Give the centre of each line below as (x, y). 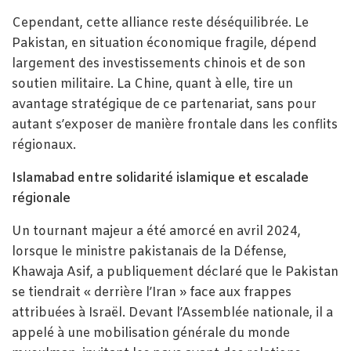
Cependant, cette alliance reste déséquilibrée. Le (160, 24)
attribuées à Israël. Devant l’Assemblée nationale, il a (172, 313)
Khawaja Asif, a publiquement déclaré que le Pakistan (175, 273)
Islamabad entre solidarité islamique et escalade (160, 179)
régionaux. (44, 146)
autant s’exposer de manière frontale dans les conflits (175, 125)
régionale (41, 199)
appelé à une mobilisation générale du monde (151, 334)
